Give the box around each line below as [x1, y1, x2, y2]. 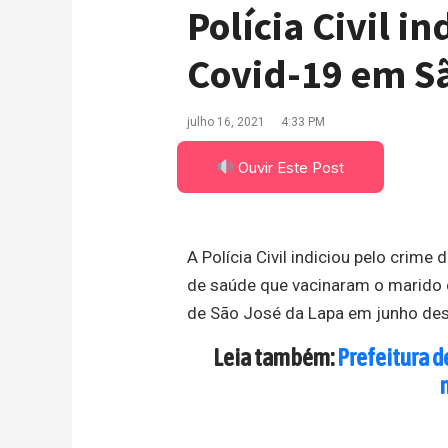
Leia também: [213, 343, 338, 371]
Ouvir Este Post [234, 157, 345, 177]
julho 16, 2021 [187, 115, 265, 130]
